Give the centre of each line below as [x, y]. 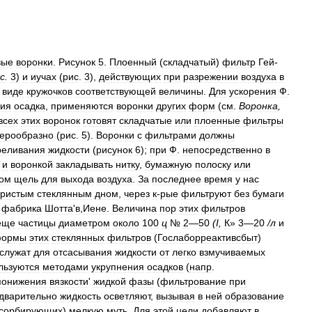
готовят [100, 120]
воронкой [32, 164]
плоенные [217, 120]
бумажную [169, 164]
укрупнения [118, 267]
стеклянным [64, 194]
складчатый [189, 62]
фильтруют [206, 194]
